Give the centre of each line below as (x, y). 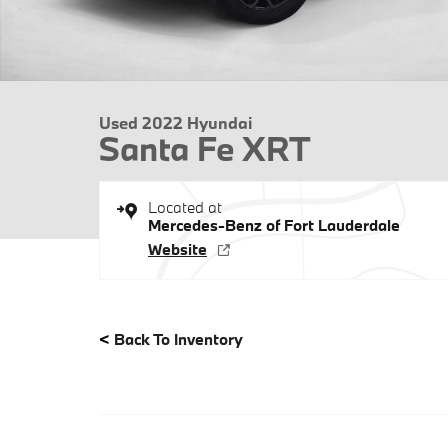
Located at (185, 207)
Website (177, 249)
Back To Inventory (178, 339)
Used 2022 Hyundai (175, 122)
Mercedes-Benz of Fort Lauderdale (274, 225)
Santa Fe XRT (205, 148)
